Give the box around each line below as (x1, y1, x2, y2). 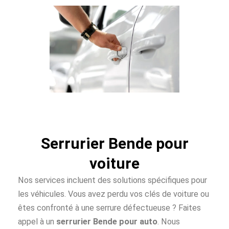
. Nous (157, 216, 180, 226)
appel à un (18, 216, 56, 226)
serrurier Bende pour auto (56, 216, 157, 226)
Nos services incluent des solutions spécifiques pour (18, 175, 207, 185)
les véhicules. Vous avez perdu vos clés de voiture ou (18, 189, 209, 199)
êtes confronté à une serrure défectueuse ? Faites (18, 202, 201, 213)
